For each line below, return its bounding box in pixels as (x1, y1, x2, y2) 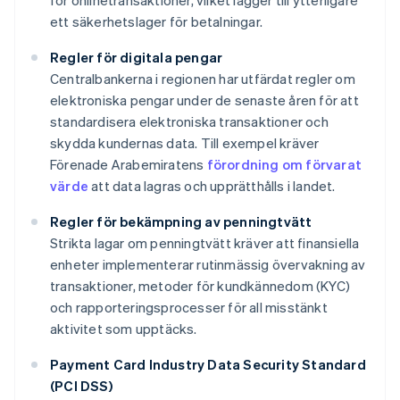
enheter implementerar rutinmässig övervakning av (50, 255, 366, 274)
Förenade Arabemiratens (50, 155, 207, 174)
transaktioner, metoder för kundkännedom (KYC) (50, 277, 351, 296)
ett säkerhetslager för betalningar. (50, 12, 262, 31)
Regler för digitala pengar (50, 48, 223, 67)
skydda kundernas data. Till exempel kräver (50, 134, 320, 153)
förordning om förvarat (206, 155, 362, 174)
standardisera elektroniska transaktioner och (50, 112, 329, 131)
